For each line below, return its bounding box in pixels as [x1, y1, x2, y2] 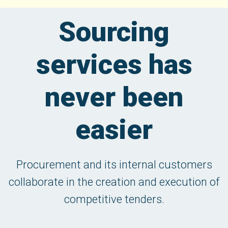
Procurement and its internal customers [16, 158, 212, 171]
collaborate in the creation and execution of [9, 176, 219, 188]
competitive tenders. [64, 193, 164, 206]
